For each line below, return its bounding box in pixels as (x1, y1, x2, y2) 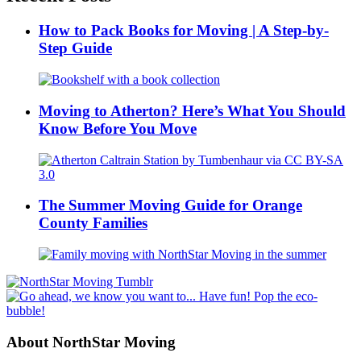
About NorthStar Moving (6, 333, 176, 351)
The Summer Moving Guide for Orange (39, 197, 302, 214)
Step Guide (39, 39, 112, 57)
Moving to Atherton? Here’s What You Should (39, 102, 346, 119)
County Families (39, 214, 147, 232)
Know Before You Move (39, 119, 197, 137)
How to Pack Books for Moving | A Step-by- (39, 22, 329, 39)
